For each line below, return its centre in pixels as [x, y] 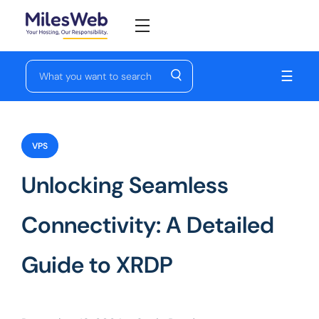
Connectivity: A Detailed [148, 225]
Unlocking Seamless [125, 185]
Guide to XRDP [97, 265]
